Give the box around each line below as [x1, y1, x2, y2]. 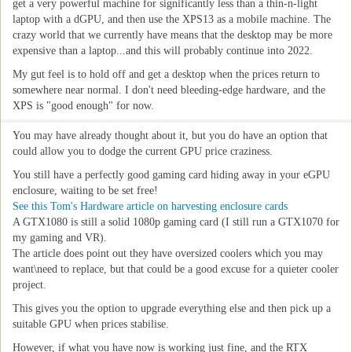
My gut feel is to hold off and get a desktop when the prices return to [13, 68, 320, 80]
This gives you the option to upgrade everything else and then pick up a [13, 302, 331, 314]
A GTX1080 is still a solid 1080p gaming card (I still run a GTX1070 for [13, 216, 339, 228]
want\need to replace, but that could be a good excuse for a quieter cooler [13, 263, 339, 275]
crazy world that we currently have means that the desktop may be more [13, 29, 332, 41]
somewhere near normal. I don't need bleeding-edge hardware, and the [13, 84, 325, 96]
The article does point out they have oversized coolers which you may [13, 247, 323, 259]
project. [13, 279, 46, 291]
